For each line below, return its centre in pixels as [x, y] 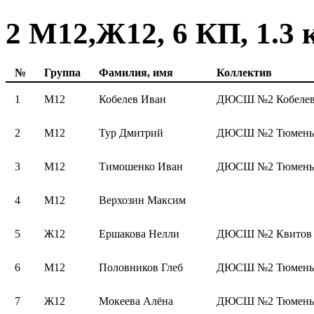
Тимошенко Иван [141, 167]
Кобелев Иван [132, 100]
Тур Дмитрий [131, 133]
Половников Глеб [141, 268]
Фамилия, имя [136, 73]
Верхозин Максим [142, 200]
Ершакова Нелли [139, 234]
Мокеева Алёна [136, 301]
